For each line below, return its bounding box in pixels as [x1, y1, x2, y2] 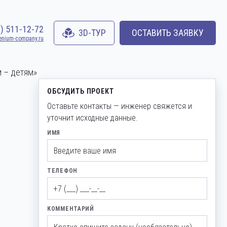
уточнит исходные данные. [47, 113, 138, 123]
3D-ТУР [79, 27, 106, 38]
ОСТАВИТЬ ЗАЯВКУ [132, 27, 204, 38]
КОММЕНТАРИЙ [47, 205, 94, 212]
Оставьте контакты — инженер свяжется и [47, 101, 192, 111]
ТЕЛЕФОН [47, 167, 78, 174]
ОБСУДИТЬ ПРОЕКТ [47, 87, 114, 95]
